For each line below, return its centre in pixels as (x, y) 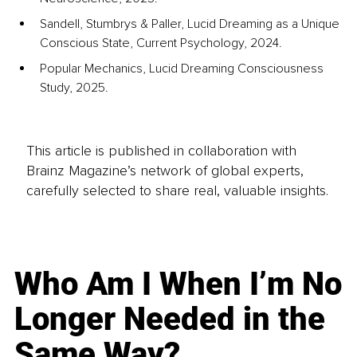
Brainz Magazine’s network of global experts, (165, 170)
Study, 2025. (74, 88)
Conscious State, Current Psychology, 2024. (161, 43)
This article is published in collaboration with (161, 150)
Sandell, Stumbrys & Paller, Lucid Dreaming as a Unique (191, 24)
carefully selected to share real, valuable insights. (177, 190)
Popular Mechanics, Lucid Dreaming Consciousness (183, 69)
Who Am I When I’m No (178, 284)
